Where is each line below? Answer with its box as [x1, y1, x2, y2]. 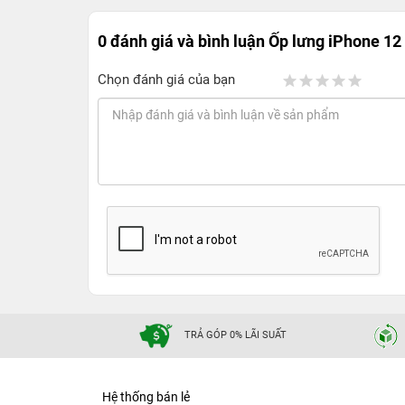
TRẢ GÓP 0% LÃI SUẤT [184, 329, 287, 342]
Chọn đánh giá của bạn [98, 71, 235, 88]
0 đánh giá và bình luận [98, 32, 268, 51]
